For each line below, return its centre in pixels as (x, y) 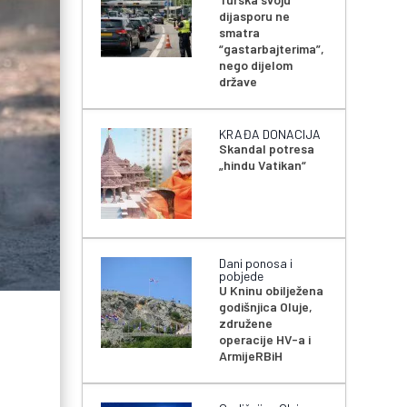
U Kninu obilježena (272, 291)
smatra (240, 33)
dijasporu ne (255, 16)
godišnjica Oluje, (266, 307)
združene (246, 323)
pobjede (242, 276)
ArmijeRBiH (251, 356)
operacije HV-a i (265, 340)
